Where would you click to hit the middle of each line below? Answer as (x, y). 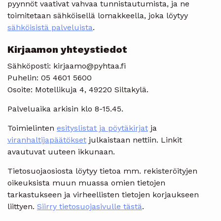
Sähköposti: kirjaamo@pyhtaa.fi (67, 66)
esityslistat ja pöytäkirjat (102, 128)
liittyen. (22, 206)
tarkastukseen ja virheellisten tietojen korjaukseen (103, 194)
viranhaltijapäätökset (47, 140)
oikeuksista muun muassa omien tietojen (86, 183)
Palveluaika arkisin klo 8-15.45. (65, 109)
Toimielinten (32, 128)
